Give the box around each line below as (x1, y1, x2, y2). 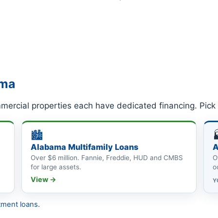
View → (30, 175, 56, 183)
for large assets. (30, 163, 81, 171)
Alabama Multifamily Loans (30, 142, 138, 152)
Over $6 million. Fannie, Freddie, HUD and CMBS (30, 153, 183, 162)
